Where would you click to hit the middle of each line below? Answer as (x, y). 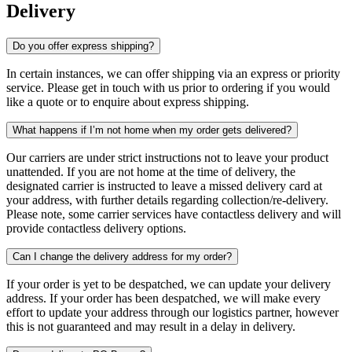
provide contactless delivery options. (96, 228)
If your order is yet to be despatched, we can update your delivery (169, 284)
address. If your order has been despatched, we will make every (163, 298)
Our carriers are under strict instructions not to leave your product (167, 157)
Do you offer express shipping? (83, 46)
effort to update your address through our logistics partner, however (172, 312)
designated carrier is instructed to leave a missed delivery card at (164, 185)
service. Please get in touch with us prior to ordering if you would (168, 87)
